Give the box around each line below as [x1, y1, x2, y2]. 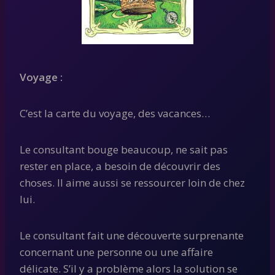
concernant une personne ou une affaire [20, 244, 213, 259]
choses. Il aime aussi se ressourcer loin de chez [20, 175, 245, 190]
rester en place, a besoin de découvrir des [20, 158, 220, 173]
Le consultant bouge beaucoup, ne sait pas [20, 142, 228, 157]
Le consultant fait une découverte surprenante [20, 228, 244, 242]
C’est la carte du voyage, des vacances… [20, 106, 210, 120]
